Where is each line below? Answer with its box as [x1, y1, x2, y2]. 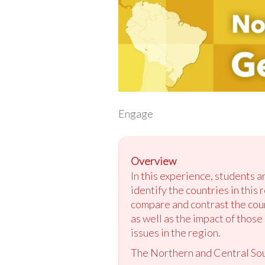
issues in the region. [130, 225, 221, 239]
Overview [130, 154, 176, 167]
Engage [118, 106, 153, 120]
